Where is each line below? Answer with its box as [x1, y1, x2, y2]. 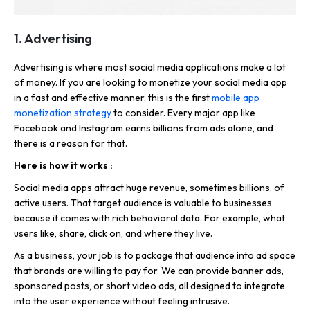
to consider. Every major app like [113, 106, 255, 119]
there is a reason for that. [14, 136, 127, 149]
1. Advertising [14, 30, 92, 46]
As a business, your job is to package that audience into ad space [14, 248, 295, 262]
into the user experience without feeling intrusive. [14, 294, 230, 307]
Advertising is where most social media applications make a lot [14, 60, 286, 73]
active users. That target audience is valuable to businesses [14, 196, 272, 209]
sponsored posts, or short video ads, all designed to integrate [14, 279, 285, 292]
